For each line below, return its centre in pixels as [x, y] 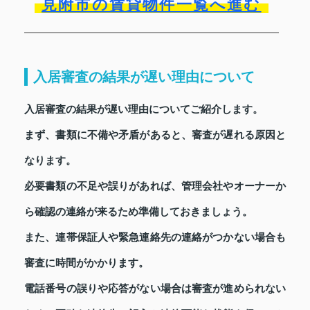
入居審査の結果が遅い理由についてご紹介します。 [144, 110]
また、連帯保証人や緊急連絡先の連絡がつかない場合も [155, 238]
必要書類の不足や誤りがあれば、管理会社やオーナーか [155, 186]
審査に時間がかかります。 [86, 263]
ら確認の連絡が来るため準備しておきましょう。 [138, 212]
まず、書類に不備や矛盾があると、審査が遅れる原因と [155, 135]
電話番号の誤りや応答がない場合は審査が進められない [155, 289]
